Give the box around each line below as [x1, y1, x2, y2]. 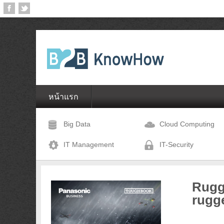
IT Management [63, 140, 114, 148]
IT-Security [159, 140, 193, 148]
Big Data [63, 120, 90, 128]
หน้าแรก [48, 92, 78, 101]
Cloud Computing [159, 120, 214, 128]
